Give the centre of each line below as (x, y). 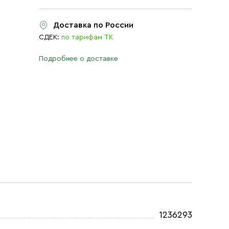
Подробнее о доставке (78, 59)
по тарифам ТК (87, 37)
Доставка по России (93, 25)
